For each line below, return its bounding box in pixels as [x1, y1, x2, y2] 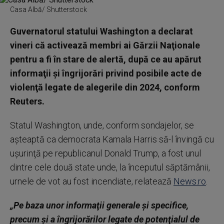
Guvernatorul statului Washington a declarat [10, 26, 193, 36]
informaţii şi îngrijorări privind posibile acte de [10, 68, 201, 78]
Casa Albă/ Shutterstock [10, 5, 87, 13]
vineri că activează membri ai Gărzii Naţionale [10, 40, 200, 50]
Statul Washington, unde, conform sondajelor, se [10, 120, 194, 130]
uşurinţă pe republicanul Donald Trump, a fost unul [10, 148, 201, 158]
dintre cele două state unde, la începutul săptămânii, [10, 162, 210, 172]
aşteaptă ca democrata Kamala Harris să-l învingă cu [10, 134, 214, 144]
